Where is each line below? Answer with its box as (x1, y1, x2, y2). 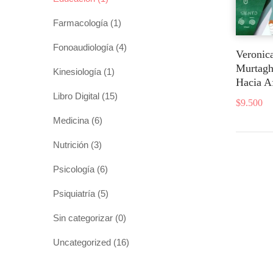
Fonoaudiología (53, 41, 113, 52)
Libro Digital (53, 90, 99, 101)
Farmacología (53, 17, 108, 28)
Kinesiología (53, 66, 101, 77)
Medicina (53, 115, 89, 126)
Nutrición (53, 139, 88, 150)
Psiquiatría (53, 188, 95, 199)
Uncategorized (53, 236, 111, 247)
